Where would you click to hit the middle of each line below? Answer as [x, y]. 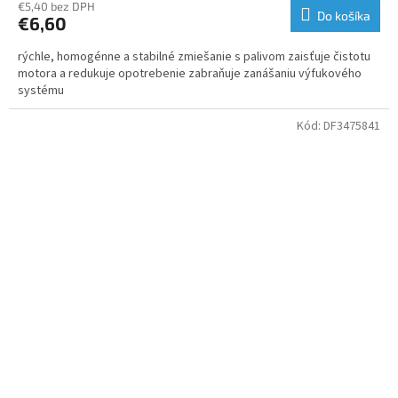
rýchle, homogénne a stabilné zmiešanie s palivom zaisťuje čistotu [194, 56]
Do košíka [344, 15]
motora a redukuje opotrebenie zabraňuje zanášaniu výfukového [190, 73]
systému [41, 90]
